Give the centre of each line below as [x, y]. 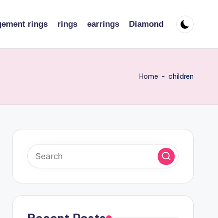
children [181, 76]
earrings [103, 24]
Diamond [146, 24]
